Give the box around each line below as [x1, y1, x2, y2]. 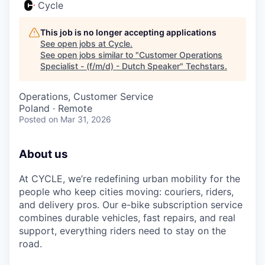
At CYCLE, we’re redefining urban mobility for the [19, 172, 240, 185]
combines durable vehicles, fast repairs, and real [19, 211, 235, 224]
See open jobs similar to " [40, 50, 139, 60]
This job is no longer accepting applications [40, 27, 216, 37]
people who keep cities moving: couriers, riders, [19, 185, 234, 198]
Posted [19, 114, 46, 124]
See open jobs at [40, 38, 108, 49]
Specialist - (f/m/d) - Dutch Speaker [40, 61, 180, 71]
